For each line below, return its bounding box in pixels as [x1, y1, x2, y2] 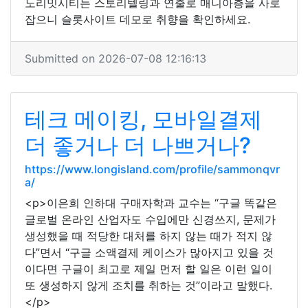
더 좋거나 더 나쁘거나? [25, 132, 251, 159]
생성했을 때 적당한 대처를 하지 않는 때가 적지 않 [25, 229, 272, 243]
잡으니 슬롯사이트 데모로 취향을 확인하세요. [25, 12, 250, 26]
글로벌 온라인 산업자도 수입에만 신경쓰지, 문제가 [25, 212, 276, 226]
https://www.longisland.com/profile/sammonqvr [25, 162, 280, 176]
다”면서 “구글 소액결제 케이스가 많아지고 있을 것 [25, 245, 274, 259]
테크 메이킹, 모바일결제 [25, 106, 262, 133]
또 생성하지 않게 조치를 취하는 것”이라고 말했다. [25, 278, 272, 292]
